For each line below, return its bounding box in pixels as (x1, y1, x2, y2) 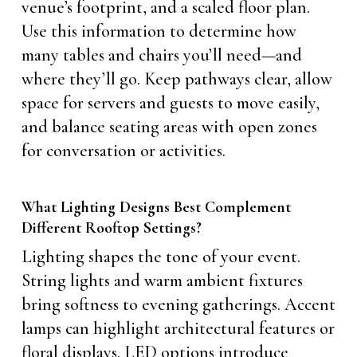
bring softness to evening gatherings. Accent (21, 293, 335, 315)
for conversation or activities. (21, 139, 226, 161)
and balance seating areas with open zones (21, 116, 317, 137)
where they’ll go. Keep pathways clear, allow (21, 68, 332, 89)
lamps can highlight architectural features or (21, 317, 335, 339)
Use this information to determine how (21, 20, 296, 41)
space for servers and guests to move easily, (21, 92, 320, 113)
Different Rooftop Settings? (21, 218, 202, 237)
